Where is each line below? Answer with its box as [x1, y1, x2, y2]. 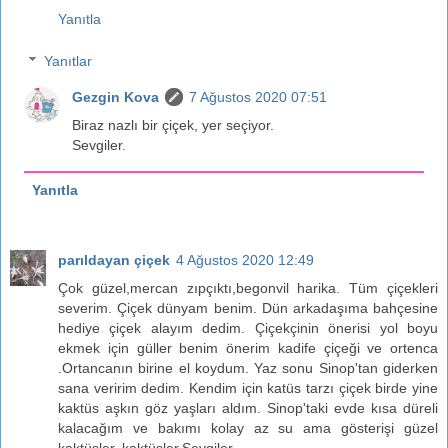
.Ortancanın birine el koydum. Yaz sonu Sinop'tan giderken [58, 360, 438, 376]
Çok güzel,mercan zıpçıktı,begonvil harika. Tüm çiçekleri [58, 280, 438, 296]
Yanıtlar [44, 52, 93, 69]
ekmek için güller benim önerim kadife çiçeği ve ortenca [58, 340, 438, 356]
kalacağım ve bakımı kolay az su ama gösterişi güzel [58, 420, 438, 436]
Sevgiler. [72, 136, 127, 153]
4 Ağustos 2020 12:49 [176, 252, 314, 268]
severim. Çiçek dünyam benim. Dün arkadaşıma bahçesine [58, 300, 438, 316]
